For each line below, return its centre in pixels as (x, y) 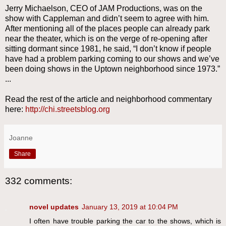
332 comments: (39, 181)
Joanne (21, 137)
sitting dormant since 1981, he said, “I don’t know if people (108, 48)
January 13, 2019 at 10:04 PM (130, 207)
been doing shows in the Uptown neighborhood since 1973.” (112, 69)
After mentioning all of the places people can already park (107, 28)
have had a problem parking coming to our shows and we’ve (112, 59)
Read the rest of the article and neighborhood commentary (108, 99)
